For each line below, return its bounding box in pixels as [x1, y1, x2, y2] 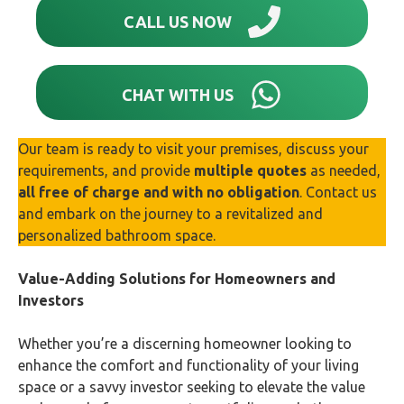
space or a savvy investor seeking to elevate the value [18, 379, 365, 395]
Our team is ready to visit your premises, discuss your [18, 141, 369, 157]
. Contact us [299, 184, 377, 200]
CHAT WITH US [122, 85, 234, 104]
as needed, [307, 162, 381, 179]
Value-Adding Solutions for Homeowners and [18, 271, 335, 287]
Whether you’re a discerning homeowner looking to [18, 335, 352, 352]
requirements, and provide [18, 162, 194, 179]
